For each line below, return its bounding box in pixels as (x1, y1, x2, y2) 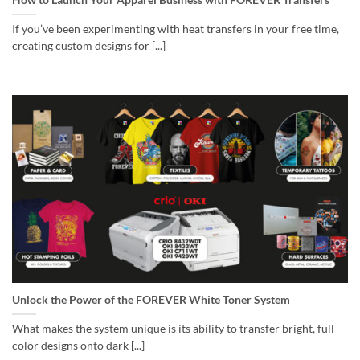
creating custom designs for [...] (12, 39, 166, 52)
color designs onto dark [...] (12, 338, 145, 352)
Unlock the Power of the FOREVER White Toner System (12, 292, 290, 306)
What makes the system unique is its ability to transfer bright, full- (12, 321, 338, 335)
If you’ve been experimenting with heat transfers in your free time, (12, 22, 339, 35)
